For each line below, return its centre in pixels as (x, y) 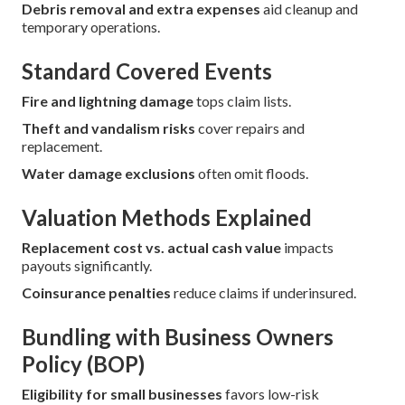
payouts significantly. (87, 266)
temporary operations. (91, 27)
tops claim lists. (242, 101)
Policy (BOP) (83, 364)
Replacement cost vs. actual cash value (151, 248)
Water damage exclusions (108, 174)
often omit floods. (252, 174)
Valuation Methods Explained (167, 218)
